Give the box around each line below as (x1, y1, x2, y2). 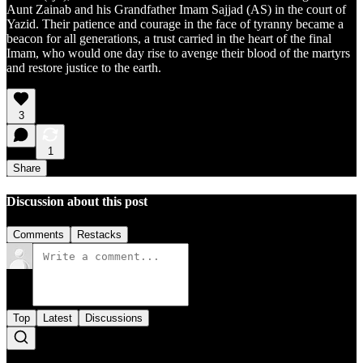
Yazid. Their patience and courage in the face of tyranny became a (6, 17, 344, 32)
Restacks (77, 228, 122, 241)
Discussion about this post (6, 194, 147, 208)
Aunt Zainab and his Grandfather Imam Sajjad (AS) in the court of (6, 2, 346, 17)
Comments (13, 228, 64, 241)
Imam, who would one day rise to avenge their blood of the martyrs (6, 46, 350, 61)
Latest (43, 311, 72, 324)
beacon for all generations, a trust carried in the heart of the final (6, 32, 331, 46)
